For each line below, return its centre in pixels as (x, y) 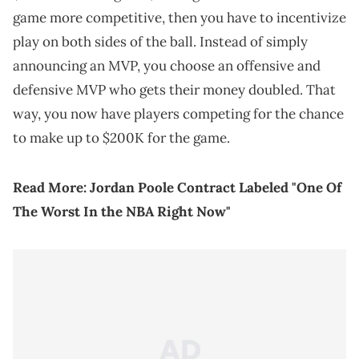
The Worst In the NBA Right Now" (122, 212)
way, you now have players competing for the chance (178, 114)
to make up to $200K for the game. (121, 138)
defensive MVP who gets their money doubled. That (174, 90)
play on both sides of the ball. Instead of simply (160, 42)
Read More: (51, 188)
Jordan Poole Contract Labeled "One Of (216, 188)
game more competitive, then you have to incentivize (179, 18)
